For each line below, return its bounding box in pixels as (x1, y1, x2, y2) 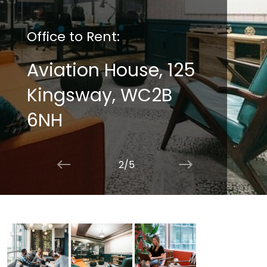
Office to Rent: (26, 27, 120, 46)
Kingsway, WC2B (26, 83, 172, 108)
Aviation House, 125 (26, 58, 195, 83)
